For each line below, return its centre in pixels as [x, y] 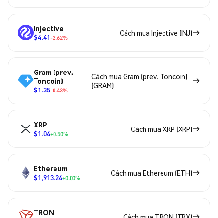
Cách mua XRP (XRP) [162, 129]
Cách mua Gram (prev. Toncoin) [139, 77]
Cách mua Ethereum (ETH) [152, 173]
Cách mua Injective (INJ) [156, 33]
